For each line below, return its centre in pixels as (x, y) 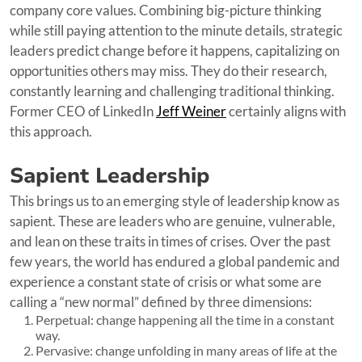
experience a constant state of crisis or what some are (166, 281)
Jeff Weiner (191, 111)
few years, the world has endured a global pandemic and (175, 261)
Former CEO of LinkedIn (83, 111)
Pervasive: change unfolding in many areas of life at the (186, 350)
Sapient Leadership (110, 175)
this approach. (51, 131)
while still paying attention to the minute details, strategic (176, 30)
